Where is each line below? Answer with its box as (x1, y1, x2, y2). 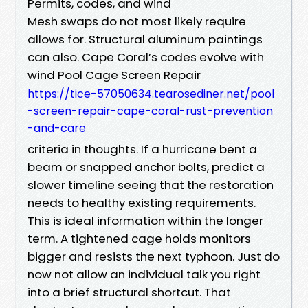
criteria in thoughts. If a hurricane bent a (27, 140, 257, 157)
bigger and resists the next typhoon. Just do (27, 247, 280, 265)
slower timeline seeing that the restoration (27, 176, 274, 193)
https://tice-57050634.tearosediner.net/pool (27, 85, 274, 102)
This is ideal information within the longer (27, 212, 263, 229)
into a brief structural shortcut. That (27, 283, 231, 300)
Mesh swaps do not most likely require (27, 12, 246, 30)
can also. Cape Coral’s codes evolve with (27, 48, 264, 65)
